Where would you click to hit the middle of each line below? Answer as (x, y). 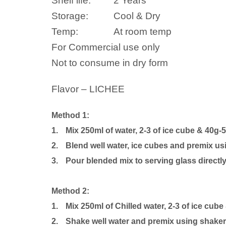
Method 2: (70, 191)
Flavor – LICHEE (88, 89)
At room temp (143, 31)
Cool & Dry (137, 16)
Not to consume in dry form (110, 63)
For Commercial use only (106, 47)
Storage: (70, 16)
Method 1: (70, 115)
